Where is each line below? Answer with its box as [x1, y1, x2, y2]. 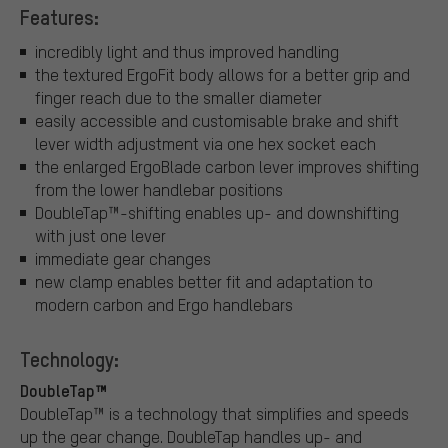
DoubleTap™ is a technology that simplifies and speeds [20, 402, 409, 424]
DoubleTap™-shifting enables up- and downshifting [35, 201, 399, 223]
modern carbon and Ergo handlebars [35, 293, 293, 315]
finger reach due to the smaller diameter [35, 86, 322, 108]
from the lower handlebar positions [35, 178, 283, 200]
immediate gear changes [35, 247, 211, 269]
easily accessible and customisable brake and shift [35, 109, 399, 131]
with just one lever [35, 224, 166, 246]
